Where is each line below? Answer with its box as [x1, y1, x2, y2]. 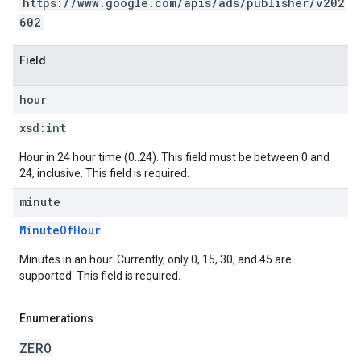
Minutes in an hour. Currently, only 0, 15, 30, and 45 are [19, 253, 292, 266]
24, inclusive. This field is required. [19, 167, 189, 180]
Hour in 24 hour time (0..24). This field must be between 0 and [19, 151, 330, 164]
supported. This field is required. [19, 269, 180, 282]
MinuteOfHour [19, 222, 101, 238]
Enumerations [19, 312, 93, 325]
